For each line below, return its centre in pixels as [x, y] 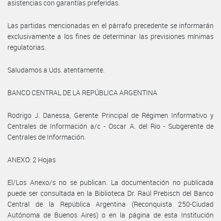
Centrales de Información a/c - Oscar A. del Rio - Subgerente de [110, 126]
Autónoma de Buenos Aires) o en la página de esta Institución [110, 215]
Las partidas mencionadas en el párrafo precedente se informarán [110, 25]
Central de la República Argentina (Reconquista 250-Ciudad [110, 204]
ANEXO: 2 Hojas [32, 159]
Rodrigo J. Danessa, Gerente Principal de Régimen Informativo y [110, 115]
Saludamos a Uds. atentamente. [56, 70]
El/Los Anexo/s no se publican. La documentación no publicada [110, 182]
